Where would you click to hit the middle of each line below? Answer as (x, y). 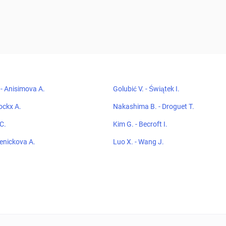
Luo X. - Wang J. (138, 142)
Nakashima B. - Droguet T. (154, 106)
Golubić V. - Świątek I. (146, 89)
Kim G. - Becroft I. (140, 124)
